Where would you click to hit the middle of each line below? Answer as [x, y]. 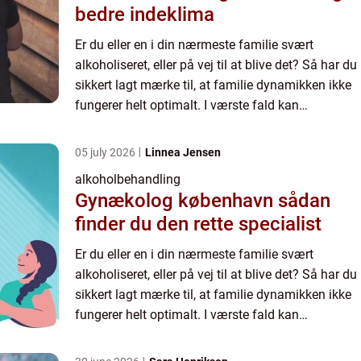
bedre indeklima [145, 14]
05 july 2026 [106, 152]
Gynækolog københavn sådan [176, 200]
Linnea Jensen [183, 152]
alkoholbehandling [128, 179]
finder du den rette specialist [198, 224]
